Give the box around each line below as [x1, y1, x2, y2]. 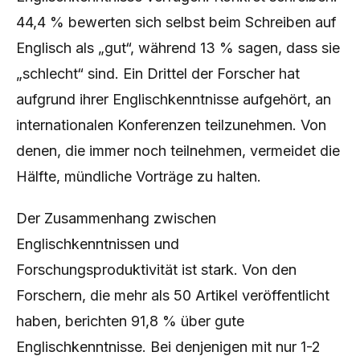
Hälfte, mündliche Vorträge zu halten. [16, 168, 261, 185]
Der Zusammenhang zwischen [16, 210, 216, 227]
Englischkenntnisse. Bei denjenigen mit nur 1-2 [16, 338, 321, 355]
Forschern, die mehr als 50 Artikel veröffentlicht [16, 287, 329, 304]
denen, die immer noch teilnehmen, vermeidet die [16, 142, 340, 159]
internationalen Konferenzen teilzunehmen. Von [16, 117, 326, 133]
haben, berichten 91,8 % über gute [16, 313, 244, 329]
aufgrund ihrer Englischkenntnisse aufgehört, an [16, 91, 331, 108]
